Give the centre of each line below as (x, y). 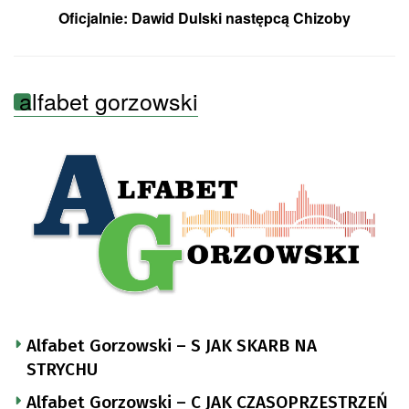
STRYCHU (62, 369)
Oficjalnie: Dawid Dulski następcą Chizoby (204, 18)
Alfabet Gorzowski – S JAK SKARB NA (172, 345)
